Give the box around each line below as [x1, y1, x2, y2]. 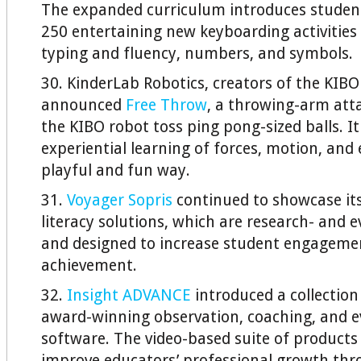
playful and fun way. [41, 161, 190, 180]
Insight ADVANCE [67, 286, 191, 305]
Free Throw [126, 96, 207, 114]
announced [41, 96, 126, 114]
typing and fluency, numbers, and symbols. [41, 44, 353, 63]
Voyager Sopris [67, 191, 172, 210]
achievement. [41, 256, 137, 275]
